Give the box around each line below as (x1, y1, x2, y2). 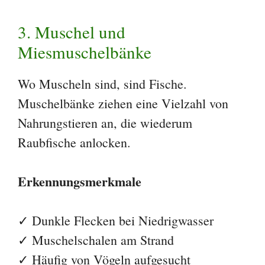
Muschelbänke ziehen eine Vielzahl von (18, 95, 228, 112)
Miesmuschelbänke (18, 40, 151, 64)
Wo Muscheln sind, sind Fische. (18, 75, 187, 93)
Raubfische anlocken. (18, 134, 131, 151)
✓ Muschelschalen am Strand (18, 231, 174, 249)
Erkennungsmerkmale (18, 172, 141, 192)
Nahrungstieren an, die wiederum (18, 114, 192, 132)
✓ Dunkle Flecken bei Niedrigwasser (18, 212, 214, 230)
